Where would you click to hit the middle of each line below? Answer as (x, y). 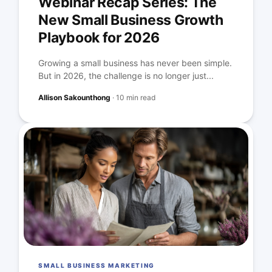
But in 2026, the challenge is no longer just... (126, 76)
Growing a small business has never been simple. (135, 63)
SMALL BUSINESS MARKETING (97, 266)
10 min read (136, 98)
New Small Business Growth (131, 20)
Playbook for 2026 (99, 38)
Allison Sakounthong (75, 98)
